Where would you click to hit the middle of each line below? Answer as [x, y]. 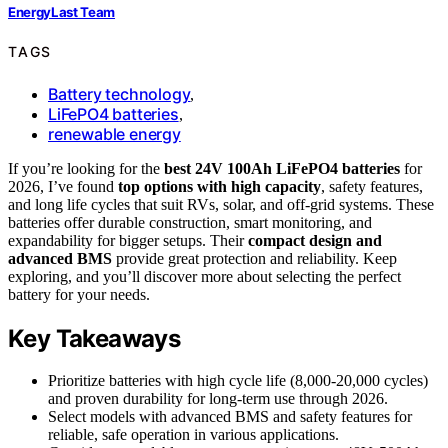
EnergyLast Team [62, 11]
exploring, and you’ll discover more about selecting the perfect [204, 276]
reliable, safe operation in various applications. [193, 435]
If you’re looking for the [86, 168]
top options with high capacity [219, 186]
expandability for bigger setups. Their [128, 240]
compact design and [315, 240]
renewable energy [114, 133]
